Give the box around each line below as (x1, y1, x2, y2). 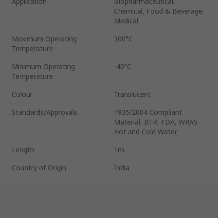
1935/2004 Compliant (114, 107, 182, 117)
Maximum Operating (12, 34, 77, 43)
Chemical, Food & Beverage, (114, 6, 204, 16)
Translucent (114, 89, 151, 99)
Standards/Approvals (12, 107, 77, 117)
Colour (12, 89, 33, 99)
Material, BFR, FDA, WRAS (114, 117, 198, 127)
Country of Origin (12, 163, 66, 172)
